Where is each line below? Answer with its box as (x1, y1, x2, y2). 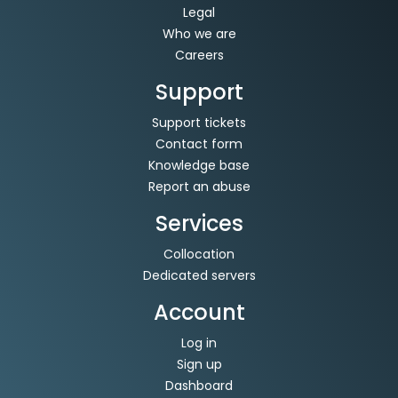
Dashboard (165, 376, 233, 394)
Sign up (176, 354, 222, 373)
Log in (181, 333, 217, 352)
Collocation (163, 244, 235, 263)
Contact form (155, 134, 243, 153)
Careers (174, 45, 224, 64)
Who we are (162, 24, 236, 43)
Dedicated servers (142, 266, 256, 284)
